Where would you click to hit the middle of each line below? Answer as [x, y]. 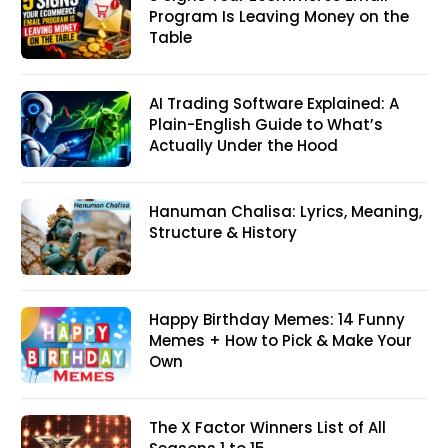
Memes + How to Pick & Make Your [280, 341]
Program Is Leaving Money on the [279, 17]
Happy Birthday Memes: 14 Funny [277, 320]
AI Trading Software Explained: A [274, 104]
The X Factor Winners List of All [267, 428]
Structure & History [223, 233]
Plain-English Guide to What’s [266, 125]
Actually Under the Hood [243, 146]
